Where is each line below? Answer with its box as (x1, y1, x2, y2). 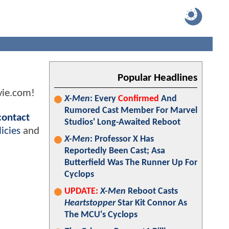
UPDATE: (64, 187, 98, 196)
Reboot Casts (126, 187, 178, 196)
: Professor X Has (90, 134, 154, 144)
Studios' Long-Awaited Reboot (64, 118, 180, 127)
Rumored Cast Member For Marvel (64, 106, 197, 116)
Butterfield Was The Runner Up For (64, 158, 197, 168)
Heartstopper (64, 198, 116, 208)
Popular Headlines (118, 73, 197, 83)
